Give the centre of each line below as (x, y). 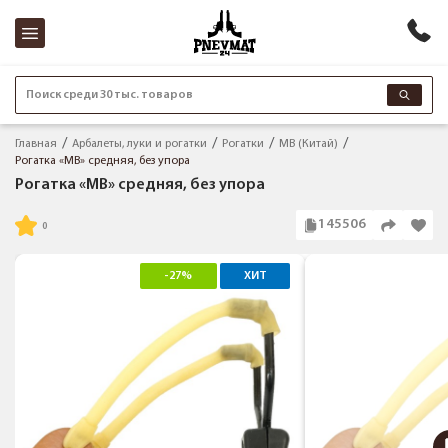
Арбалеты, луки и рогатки (139, 143)
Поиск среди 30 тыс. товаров (109, 94)
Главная (36, 143)
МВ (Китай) (308, 143)
